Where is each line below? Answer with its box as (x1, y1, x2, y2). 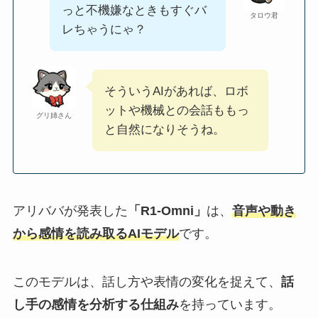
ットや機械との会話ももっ (104, 104, 249, 118)
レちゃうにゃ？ (61, 23, 146, 37)
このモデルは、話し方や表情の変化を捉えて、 (12, 274, 281, 289)
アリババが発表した (12, 203, 128, 218)
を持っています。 (178, 297, 281, 312)
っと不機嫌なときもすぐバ (61, 4, 207, 18)
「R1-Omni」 (127, 203, 207, 218)
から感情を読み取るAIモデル (12, 226, 179, 241)
